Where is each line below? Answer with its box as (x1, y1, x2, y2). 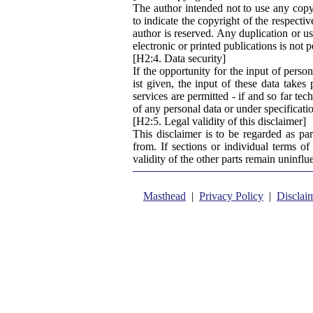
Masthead (143, 190, 186, 202)
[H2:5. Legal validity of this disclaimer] (133, 115, 306, 127)
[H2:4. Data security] (133, 52, 226, 64)
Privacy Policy (199, 190, 263, 202)
